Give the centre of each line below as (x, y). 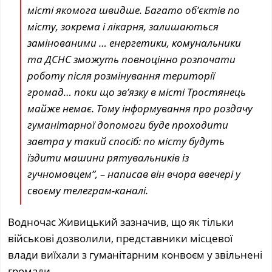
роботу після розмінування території (121, 75)
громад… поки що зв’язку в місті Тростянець (137, 92)
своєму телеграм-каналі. (88, 190)
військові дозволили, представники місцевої (121, 238)
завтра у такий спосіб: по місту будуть (126, 141)
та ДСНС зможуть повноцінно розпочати (132, 59)
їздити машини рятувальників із (108, 157)
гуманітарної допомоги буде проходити (128, 124)
